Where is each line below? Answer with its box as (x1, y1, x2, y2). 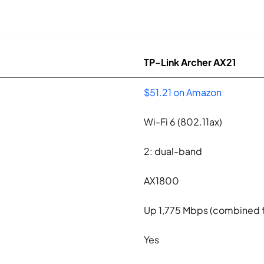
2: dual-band (144, 145, 202, 158)
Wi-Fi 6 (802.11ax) (144, 115, 222, 128)
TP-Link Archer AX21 (144, 56, 236, 69)
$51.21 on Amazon (144, 86, 222, 99)
